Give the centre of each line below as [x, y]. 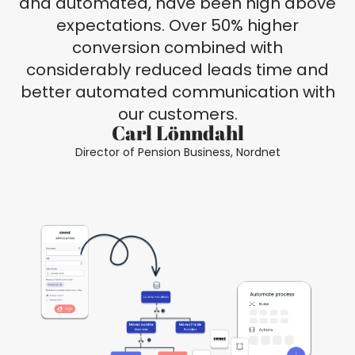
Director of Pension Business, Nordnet [177, 153]
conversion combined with [177, 48]
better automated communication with [177, 92]
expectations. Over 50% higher [177, 26]
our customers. [177, 115]
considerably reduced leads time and [177, 70]
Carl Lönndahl [177, 133]
